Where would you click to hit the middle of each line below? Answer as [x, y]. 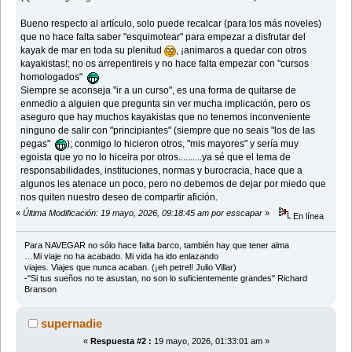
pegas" [38, 144]
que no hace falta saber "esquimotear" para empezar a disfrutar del [163, 37]
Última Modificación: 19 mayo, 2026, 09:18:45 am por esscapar [143, 213]
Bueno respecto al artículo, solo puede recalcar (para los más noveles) [171, 24]
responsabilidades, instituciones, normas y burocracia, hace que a [162, 171]
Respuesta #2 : [121, 341]
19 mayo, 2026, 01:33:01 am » [210, 341]
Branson [40, 290]
